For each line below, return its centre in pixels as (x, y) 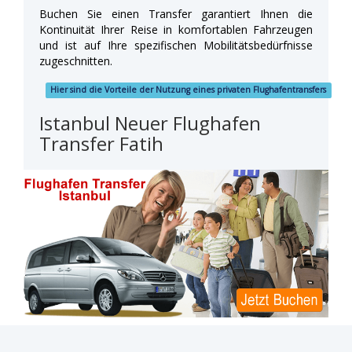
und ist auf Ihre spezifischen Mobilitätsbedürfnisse (176, 45)
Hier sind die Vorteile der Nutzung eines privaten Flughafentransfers (189, 90)
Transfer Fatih (101, 143)
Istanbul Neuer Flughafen (150, 123)
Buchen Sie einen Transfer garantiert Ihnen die (176, 13)
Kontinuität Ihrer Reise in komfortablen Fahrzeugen (176, 29)
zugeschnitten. (76, 60)
